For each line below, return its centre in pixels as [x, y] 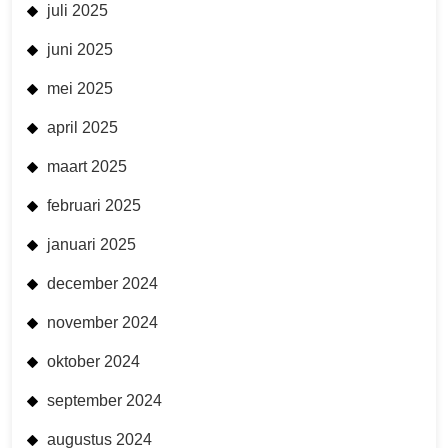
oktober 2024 [93, 362]
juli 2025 [77, 11]
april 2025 [82, 128]
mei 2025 [80, 89]
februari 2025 [94, 206]
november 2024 [102, 323]
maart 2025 [87, 167]
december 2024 [102, 284]
